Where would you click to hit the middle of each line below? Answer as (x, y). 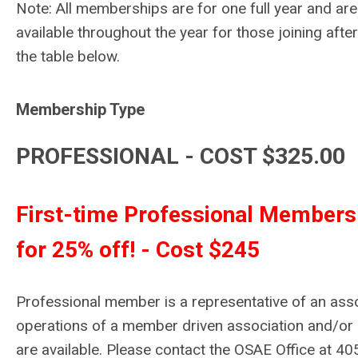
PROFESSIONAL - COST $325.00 (181, 156)
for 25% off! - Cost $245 (138, 249)
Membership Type (82, 109)
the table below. (68, 56)
